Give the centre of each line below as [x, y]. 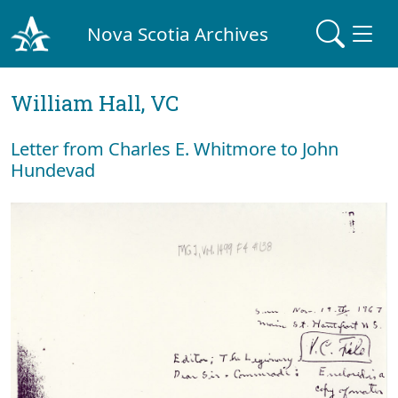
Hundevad [53, 170]
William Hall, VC [95, 103]
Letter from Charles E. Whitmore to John [175, 149]
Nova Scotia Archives [178, 33]
